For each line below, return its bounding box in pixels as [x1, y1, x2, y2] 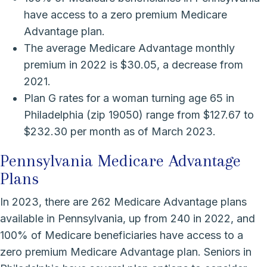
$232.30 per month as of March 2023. [24, 125, 216, 138]
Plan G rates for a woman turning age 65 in [24, 91, 234, 104]
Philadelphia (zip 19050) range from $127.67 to [24, 108, 254, 121]
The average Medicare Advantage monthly [24, 41, 235, 54]
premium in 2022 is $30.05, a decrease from [24, 58, 243, 71]
